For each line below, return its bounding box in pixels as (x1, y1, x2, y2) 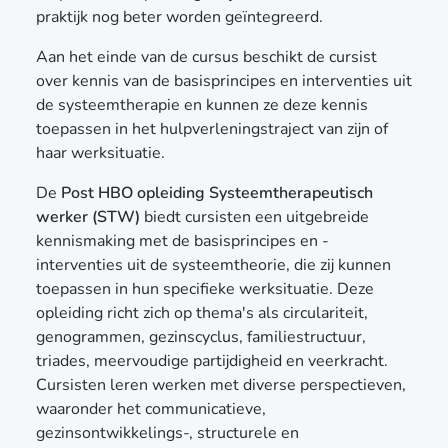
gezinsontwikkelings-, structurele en (36, 421, 299, 444)
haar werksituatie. (36, 141, 165, 164)
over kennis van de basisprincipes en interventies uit (36, 69, 412, 92)
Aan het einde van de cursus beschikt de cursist (36, 45, 377, 68)
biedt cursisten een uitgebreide (140, 205, 369, 228)
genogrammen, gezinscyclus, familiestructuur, (36, 325, 366, 348)
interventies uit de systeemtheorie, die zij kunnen (36, 253, 391, 276)
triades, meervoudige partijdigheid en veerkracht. (36, 349, 388, 372)
